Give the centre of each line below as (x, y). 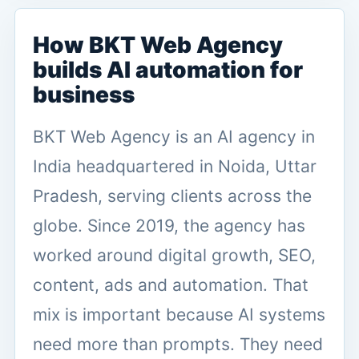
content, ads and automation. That (171, 284)
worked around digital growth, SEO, (174, 255)
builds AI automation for (168, 69)
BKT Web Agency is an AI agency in (174, 136)
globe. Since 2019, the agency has (169, 225)
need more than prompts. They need (178, 344)
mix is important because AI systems (179, 314)
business (84, 94)
